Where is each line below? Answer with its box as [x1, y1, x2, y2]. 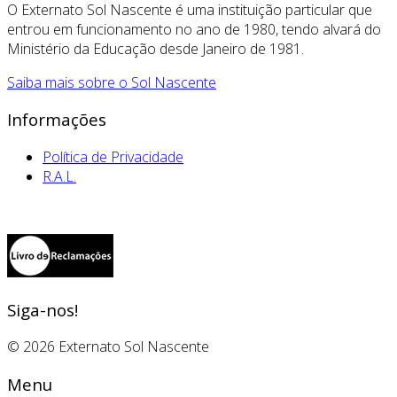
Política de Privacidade [43, 147, 183, 167]
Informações [7, 108, 106, 131]
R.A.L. [43, 167, 76, 186]
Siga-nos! [7, 298, 78, 321]
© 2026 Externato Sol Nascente [7, 337, 209, 357]
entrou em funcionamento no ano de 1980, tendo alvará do [7, 19, 381, 39]
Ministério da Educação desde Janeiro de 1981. [7, 38, 304, 58]
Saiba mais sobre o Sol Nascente [7, 72, 216, 92]
